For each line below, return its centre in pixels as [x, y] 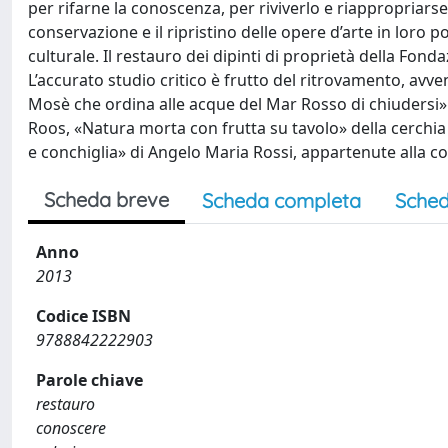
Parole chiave [89, 380]
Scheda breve [106, 199]
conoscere [71, 428]
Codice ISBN [83, 316]
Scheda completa [281, 200]
